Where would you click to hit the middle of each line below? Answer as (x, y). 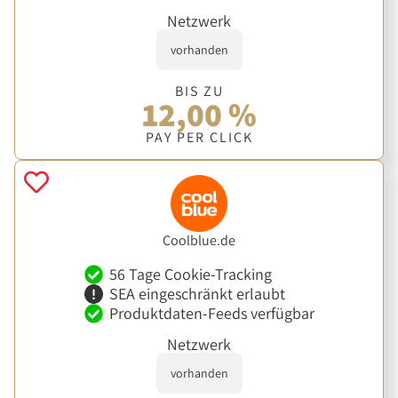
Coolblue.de (199, 241)
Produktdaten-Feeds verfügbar (211, 313)
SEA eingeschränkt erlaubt (197, 293)
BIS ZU (199, 91)
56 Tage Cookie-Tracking (190, 274)
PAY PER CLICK (199, 137)
